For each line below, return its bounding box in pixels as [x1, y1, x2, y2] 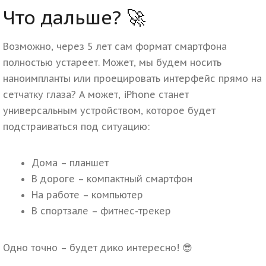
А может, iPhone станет [79, 88, 189, 101]
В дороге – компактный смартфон [31, 173, 192, 185]
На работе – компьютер [31, 189, 143, 201]
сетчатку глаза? [3, 88, 76, 101]
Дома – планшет [31, 157, 109, 169]
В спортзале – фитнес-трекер [31, 205, 171, 217]
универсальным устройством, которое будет [3, 104, 216, 117]
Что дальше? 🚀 [3, 4, 145, 30]
